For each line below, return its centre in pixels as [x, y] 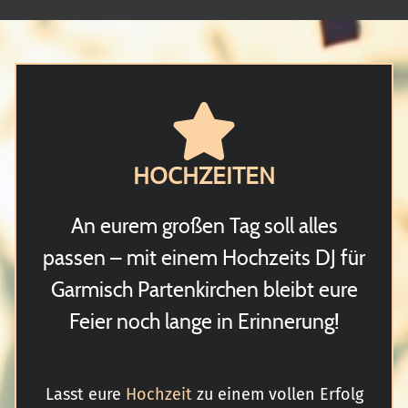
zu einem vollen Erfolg [277, 394]
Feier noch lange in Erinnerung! [204, 321]
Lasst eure [85, 394]
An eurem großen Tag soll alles [204, 225]
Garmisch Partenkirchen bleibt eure [204, 289]
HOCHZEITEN [204, 175]
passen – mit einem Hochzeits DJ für [204, 257]
